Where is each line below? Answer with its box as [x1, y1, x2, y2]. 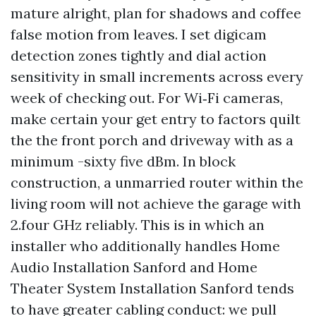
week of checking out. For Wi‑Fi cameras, [11, 89, 283, 107]
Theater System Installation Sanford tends [11, 279, 294, 297]
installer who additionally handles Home [11, 237, 280, 255]
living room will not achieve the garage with [11, 195, 301, 212]
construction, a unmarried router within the [11, 174, 303, 191]
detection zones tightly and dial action [11, 47, 267, 64]
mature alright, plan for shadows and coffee [11, 4, 301, 22]
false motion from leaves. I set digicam [11, 25, 267, 43]
